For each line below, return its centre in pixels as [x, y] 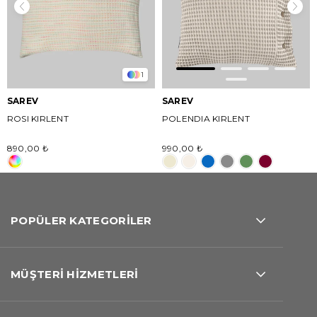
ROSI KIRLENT [38, 119]
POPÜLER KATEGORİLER [81, 220]
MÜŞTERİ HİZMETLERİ [75, 274]
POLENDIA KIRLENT [206, 119]
